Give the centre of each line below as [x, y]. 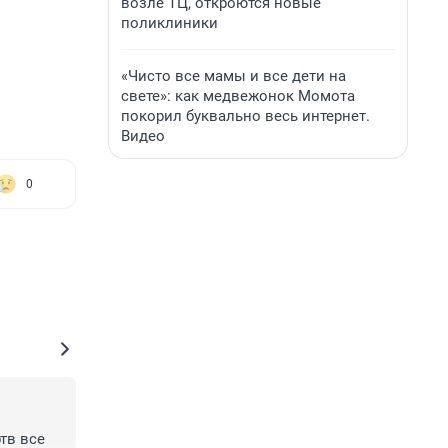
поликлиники [169, 23]
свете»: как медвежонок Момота [238, 96]
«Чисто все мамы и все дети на [233, 76]
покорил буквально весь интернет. [245, 116]
